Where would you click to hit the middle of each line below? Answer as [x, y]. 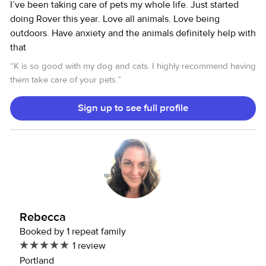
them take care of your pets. [64, 80]
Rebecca [43, 217]
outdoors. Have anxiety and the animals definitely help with [133, 34]
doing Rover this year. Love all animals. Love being [115, 19]
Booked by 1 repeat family [73, 232]
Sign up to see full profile [133, 108]
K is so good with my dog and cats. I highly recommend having [135, 66]
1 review [89, 246]
